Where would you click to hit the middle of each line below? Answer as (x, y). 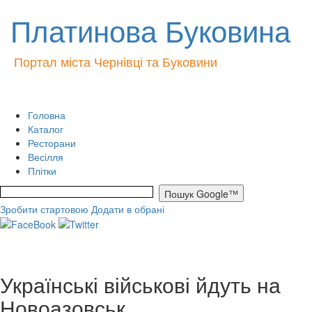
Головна (47, 115)
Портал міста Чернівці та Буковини (116, 61)
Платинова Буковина (150, 30)
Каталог (46, 129)
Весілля (46, 157)
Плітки (42, 171)
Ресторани (52, 143)
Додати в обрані (128, 209)
